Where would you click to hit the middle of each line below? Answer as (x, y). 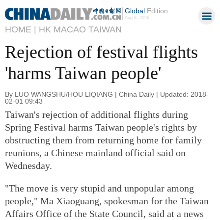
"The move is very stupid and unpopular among (99, 188)
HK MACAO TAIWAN (80, 29)
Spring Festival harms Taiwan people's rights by (101, 127)
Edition (156, 11)
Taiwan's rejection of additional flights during (96, 114)
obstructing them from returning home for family (103, 140)
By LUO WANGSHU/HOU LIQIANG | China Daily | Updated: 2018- (107, 94)
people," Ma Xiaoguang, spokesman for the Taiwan (107, 201)
